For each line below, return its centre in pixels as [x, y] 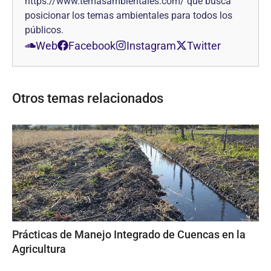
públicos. [44, 30]
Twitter [204, 45]
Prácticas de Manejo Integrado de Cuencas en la [129, 234]
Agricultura [39, 249]
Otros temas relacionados [88, 98]
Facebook [92, 45]
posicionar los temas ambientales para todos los [129, 15]
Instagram [151, 45]
